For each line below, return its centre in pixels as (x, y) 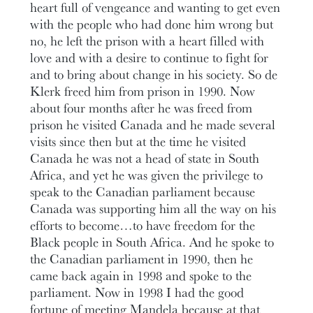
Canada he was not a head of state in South (145, 158)
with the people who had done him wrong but (152, 23)
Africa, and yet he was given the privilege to (147, 174)
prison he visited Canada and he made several (153, 124)
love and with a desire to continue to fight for (150, 57)
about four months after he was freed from (141, 107)
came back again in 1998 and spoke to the (141, 275)
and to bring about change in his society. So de (154, 74)
